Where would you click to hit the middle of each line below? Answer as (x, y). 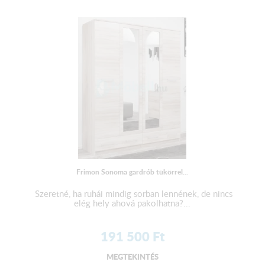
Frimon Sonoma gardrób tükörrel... (132, 172)
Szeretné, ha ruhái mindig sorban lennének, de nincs (132, 194)
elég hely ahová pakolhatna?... (132, 203)
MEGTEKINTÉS (132, 257)
